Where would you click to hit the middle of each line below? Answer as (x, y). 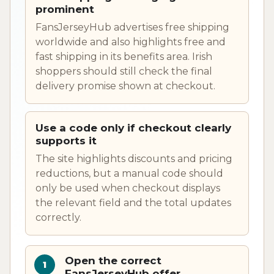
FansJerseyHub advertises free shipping (132, 27)
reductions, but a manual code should (129, 173)
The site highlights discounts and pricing (134, 158)
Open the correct (113, 260)
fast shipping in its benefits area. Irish (124, 56)
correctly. (58, 217)
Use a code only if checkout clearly (133, 128)
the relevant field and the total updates (133, 202)
